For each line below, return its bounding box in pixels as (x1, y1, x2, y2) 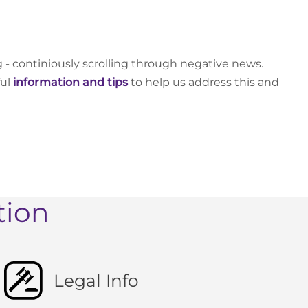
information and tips (12, 76, 128, 89)
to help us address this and (130, 76, 279, 89)
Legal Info (53, 269, 139, 291)
